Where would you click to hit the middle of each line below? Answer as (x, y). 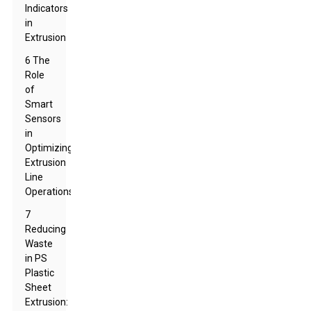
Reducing (46, 229)
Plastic (40, 273)
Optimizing (49, 148)
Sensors (43, 119)
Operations (50, 192)
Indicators (47, 8)
